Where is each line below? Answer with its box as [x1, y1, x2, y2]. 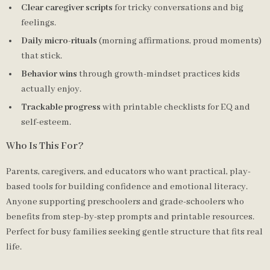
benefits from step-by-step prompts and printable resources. [6, 212, 254, 222]
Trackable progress [21, 102, 101, 113]
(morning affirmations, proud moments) [97, 36, 262, 46]
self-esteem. [21, 117, 71, 128]
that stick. [21, 51, 62, 61]
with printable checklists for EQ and [101, 102, 250, 113]
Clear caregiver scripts [21, 2, 113, 13]
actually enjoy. [21, 84, 81, 95]
